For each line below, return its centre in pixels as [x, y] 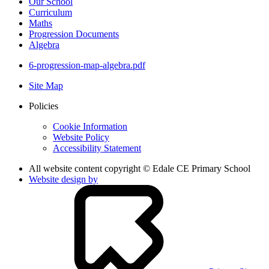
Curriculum [50, 12]
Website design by [63, 179]
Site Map [46, 85]
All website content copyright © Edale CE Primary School [140, 168]
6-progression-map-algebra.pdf [87, 65]
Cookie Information [90, 126]
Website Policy [81, 137]
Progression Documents [74, 34]
